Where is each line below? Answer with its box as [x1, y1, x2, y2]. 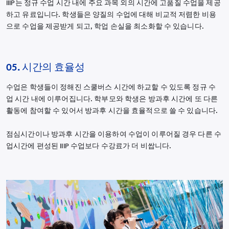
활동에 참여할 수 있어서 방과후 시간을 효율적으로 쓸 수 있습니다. [6, 106, 218, 116]
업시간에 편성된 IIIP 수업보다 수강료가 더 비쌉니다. [6, 142, 172, 151]
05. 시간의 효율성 [6, 61, 85, 74]
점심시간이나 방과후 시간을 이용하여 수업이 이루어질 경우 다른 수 [6, 130, 222, 139]
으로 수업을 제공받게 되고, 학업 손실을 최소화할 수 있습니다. [6, 22, 204, 31]
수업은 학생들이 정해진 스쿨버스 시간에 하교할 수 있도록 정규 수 [6, 83, 216, 92]
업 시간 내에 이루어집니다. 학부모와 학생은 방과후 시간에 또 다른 [6, 95, 218, 104]
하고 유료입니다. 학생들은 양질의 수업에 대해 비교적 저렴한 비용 [6, 10, 217, 19]
